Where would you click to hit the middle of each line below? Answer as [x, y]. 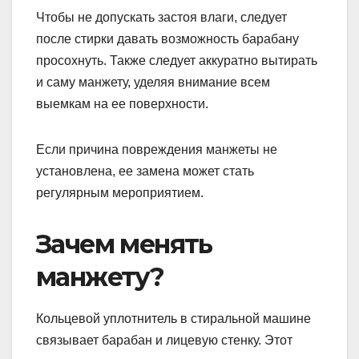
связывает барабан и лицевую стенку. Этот [164, 340]
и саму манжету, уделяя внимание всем [153, 82]
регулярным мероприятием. [120, 192]
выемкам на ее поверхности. [122, 103]
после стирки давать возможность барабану [167, 38]
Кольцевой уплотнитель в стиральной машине [173, 318]
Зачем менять [124, 244]
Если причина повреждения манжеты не [157, 149]
